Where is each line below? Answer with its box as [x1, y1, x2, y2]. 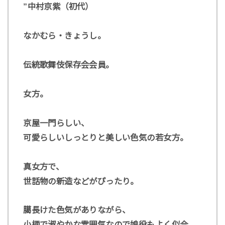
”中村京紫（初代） [23, 2, 93, 12]
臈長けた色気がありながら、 [23, 205, 131, 215]
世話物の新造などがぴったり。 [23, 176, 139, 186]
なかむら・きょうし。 [23, 31, 106, 41]
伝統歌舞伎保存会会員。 [23, 60, 114, 70]
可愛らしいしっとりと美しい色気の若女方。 [23, 133, 188, 142]
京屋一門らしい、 [23, 118, 89, 128]
